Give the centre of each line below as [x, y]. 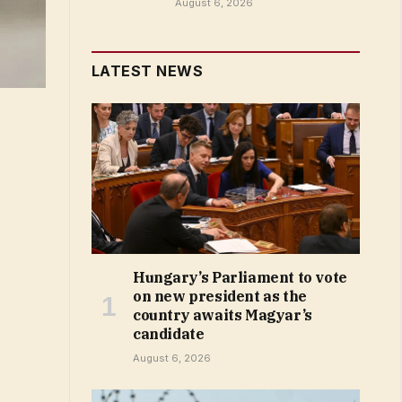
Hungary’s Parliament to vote [240, 278]
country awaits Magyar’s [223, 315]
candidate [169, 334]
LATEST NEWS [148, 71]
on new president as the [220, 297]
